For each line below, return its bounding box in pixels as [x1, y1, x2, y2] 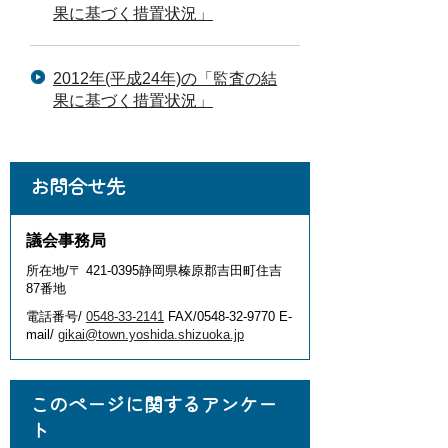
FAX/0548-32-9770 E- [164, 309, 292, 324]
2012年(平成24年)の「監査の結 [53, 70, 277, 87]
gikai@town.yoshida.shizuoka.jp [58, 327, 244, 342]
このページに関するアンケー [30, 390, 277, 418]
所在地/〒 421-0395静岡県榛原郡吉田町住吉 [26, 263, 282, 278]
